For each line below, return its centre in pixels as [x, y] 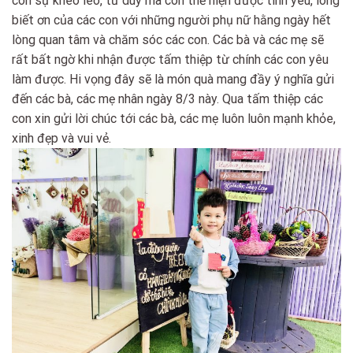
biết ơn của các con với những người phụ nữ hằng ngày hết [171, 20]
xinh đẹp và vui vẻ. [61, 138]
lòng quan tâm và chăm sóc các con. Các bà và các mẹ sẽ [168, 39]
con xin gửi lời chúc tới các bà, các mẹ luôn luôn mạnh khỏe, [174, 118]
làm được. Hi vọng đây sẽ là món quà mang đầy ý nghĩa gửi [173, 79]
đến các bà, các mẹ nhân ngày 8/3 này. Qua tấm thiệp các [167, 98]
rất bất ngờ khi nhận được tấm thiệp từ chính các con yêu [170, 59]
